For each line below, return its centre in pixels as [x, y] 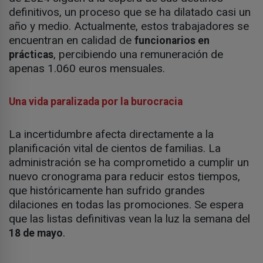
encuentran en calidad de [72, 41]
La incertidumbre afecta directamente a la [111, 134]
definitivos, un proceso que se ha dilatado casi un [130, 12]
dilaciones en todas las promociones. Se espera [126, 205]
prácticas [31, 55]
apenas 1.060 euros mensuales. [87, 69]
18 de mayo [36, 233]
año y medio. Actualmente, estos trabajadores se [129, 26]
